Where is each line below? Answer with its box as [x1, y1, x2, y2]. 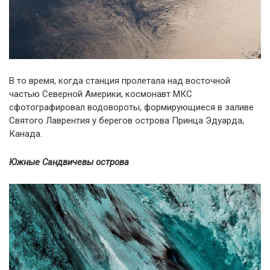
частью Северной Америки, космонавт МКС [9, 89, 192, 100]
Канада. [9, 128, 42, 140]
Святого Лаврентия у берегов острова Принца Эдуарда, [9, 115, 244, 127]
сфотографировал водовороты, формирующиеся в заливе [9, 102, 254, 113]
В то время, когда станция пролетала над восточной [9, 75, 230, 87]
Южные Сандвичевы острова [9, 157, 129, 168]
